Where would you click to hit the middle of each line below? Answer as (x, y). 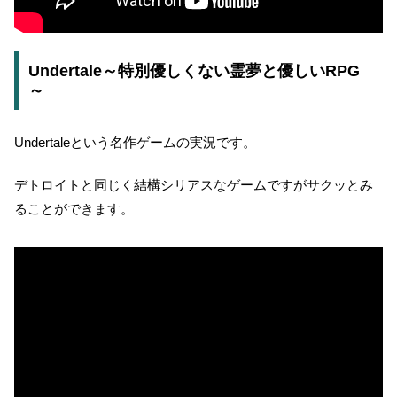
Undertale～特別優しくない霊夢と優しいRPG (194, 71)
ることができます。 (74, 208)
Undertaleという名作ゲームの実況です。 (135, 142)
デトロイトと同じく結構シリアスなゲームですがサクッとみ (194, 184)
